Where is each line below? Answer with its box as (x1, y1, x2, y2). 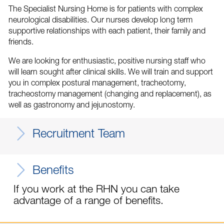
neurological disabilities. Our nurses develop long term (8, 14, 192, 24)
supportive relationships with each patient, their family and (8, 25, 205, 35)
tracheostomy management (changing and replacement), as (8, 88, 211, 98)
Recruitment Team (32, 125, 125, 140)
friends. (8, 36, 33, 46)
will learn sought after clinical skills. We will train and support (8, 66, 213, 76)
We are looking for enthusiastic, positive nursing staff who (8, 55, 205, 65)
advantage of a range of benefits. (13, 193, 164, 206)
